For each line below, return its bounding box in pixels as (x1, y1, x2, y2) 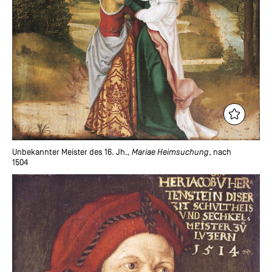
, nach (209, 148, 231, 158)
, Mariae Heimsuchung (127, 148, 209, 158)
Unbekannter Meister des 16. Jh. (12, 148, 127, 158)
